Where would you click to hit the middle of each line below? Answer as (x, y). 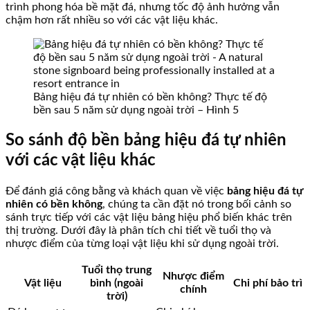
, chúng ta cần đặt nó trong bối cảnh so (197, 204)
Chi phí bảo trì (268, 283)
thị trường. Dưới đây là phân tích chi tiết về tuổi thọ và (138, 231)
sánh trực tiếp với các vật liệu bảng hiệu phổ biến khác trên (149, 218)
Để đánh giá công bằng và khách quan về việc (116, 191)
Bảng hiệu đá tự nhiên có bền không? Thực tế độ (150, 97)
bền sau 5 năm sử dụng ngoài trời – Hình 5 (136, 110)
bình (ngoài (117, 283)
